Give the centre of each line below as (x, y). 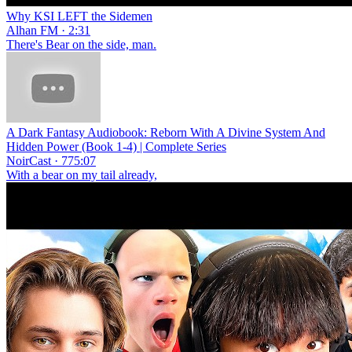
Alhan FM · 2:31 (48, 30)
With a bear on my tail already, (82, 174)
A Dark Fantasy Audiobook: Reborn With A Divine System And (166, 132)
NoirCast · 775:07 (51, 160)
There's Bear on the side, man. (81, 44)
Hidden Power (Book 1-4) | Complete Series (116, 146)
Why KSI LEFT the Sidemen (79, 16)
